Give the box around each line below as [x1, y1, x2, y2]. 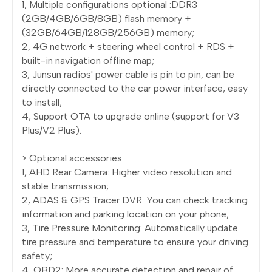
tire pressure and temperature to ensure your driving [22, 236, 248, 248]
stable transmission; [22, 180, 109, 192]
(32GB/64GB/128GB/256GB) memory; [22, 26, 194, 38]
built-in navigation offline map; [22, 54, 154, 66]
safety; [22, 250, 52, 262]
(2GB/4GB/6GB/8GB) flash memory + [22, 12, 191, 24]
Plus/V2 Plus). [22, 124, 81, 136]
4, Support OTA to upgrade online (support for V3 [22, 110, 239, 122]
